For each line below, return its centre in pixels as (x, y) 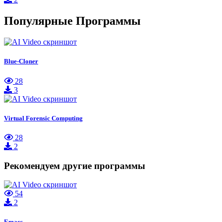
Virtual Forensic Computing (43, 118)
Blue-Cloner (21, 61)
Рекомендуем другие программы (75, 166)
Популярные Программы (72, 21)
